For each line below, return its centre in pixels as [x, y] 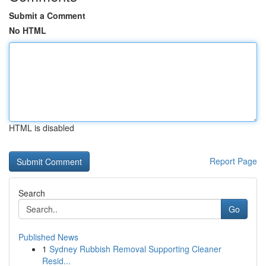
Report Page [233, 161]
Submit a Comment [47, 15]
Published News [48, 237]
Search [32, 193]
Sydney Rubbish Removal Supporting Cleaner [135, 249]
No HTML [28, 30]
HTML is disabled [42, 128]
